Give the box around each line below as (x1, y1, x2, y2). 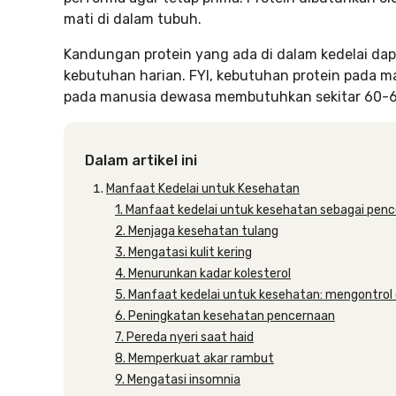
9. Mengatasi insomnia (115, 372, 240, 387)
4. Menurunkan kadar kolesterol (115, 266, 291, 281)
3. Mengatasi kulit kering (115, 245, 252, 260)
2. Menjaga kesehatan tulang (115, 224, 278, 239)
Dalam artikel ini (85, 152, 197, 169)
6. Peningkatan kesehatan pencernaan (115, 308, 335, 324)
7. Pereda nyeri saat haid (115, 330, 254, 345)
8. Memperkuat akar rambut (115, 351, 274, 366)
